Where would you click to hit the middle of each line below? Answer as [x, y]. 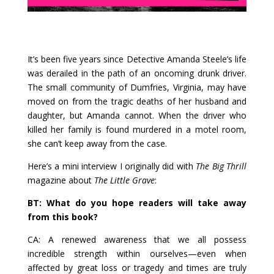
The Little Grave [124, 180]
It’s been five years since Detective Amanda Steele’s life [137, 59]
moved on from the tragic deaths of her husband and [137, 101]
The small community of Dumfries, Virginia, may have [137, 87]
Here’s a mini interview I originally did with [112, 166]
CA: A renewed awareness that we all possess [137, 239]
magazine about [61, 180]
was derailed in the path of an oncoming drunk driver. [137, 73]
